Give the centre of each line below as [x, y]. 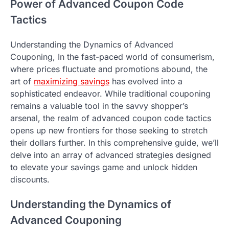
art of [22, 82]
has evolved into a [146, 82]
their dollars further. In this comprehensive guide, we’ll [114, 143]
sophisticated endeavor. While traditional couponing [110, 94]
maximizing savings [72, 82]
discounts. [30, 180]
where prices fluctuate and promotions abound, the [109, 69]
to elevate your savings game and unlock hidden [104, 167]
